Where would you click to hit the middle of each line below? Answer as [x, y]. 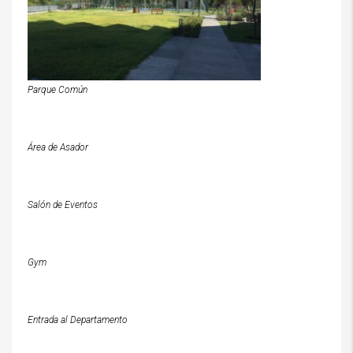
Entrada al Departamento [78, 320]
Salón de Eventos [63, 204]
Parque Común [58, 89]
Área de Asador [58, 147]
